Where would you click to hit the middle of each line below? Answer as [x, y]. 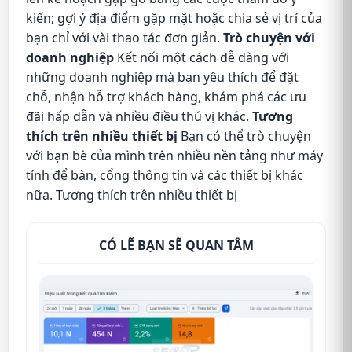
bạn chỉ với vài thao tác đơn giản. [125, 37]
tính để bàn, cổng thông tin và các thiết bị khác [165, 175]
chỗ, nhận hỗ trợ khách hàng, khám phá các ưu [166, 96]
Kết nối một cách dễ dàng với [202, 57]
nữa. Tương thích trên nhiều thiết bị [132, 194]
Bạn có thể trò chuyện [244, 136]
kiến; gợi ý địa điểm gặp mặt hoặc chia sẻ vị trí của [174, 18]
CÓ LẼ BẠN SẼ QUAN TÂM [176, 245]
